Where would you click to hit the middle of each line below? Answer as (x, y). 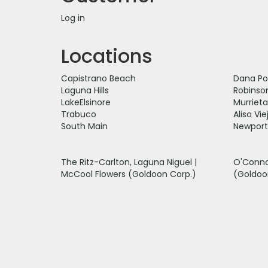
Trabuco (79, 114)
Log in (73, 18)
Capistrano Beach (98, 78)
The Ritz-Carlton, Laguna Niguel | (129, 162)
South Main (84, 126)
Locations (107, 56)
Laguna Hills (85, 90)
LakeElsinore (86, 102)
